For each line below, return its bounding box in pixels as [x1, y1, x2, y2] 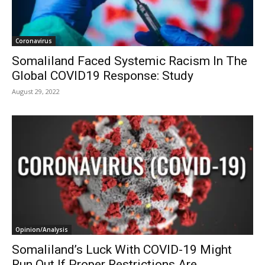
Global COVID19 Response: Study [12, 69, 193, 83]
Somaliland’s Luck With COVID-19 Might [12, 242, 232, 257]
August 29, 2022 [12, 87, 60, 96]
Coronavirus [15, 37, 52, 46]
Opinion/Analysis [15, 225, 68, 234]
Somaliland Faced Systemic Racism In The [12, 54, 247, 69]
